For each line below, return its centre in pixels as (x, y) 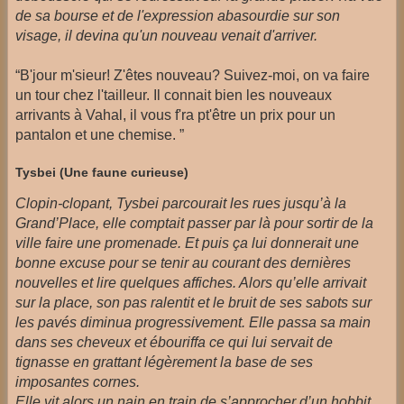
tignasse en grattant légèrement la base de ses (164, 362)
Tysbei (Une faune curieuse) (102, 172)
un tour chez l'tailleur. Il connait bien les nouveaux (174, 95)
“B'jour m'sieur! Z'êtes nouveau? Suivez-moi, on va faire (193, 75)
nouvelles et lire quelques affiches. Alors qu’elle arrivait (191, 282)
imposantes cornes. (78, 381)
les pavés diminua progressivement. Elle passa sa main (193, 322)
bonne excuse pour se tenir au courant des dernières (183, 262)
